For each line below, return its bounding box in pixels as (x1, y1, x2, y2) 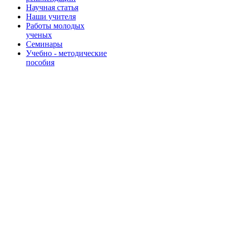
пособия (26, 58, 54, 67)
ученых (26, 30, 52, 39)
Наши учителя (26, 12, 76, 21)
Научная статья (26, 3, 78, 12)
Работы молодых (26, 21, 84, 30)
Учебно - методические (26, 48, 107, 58)
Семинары (26, 39, 63, 48)
